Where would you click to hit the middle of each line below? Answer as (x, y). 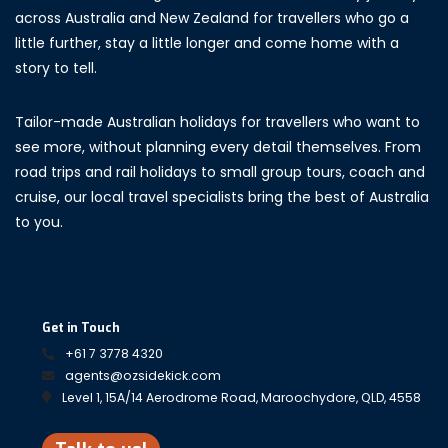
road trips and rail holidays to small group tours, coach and (220, 172)
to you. (39, 222)
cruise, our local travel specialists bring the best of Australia (222, 197)
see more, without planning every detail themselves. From (218, 147)
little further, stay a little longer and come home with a (207, 43)
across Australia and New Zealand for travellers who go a (212, 18)
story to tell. (56, 68)
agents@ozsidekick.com (143, 376)
